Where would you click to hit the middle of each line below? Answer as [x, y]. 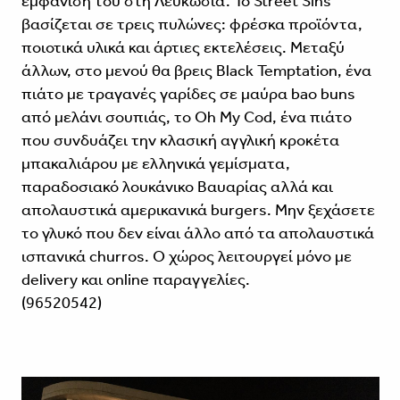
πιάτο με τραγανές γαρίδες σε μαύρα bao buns [188, 93]
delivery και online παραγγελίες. [135, 279]
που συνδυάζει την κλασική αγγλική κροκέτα [180, 140]
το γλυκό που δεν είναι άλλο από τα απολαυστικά [197, 233]
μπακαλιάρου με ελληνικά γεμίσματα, [155, 163]
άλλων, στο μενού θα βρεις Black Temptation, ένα [196, 70]
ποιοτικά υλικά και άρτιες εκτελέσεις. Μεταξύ [183, 47]
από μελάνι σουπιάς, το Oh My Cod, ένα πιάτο [186, 117]
